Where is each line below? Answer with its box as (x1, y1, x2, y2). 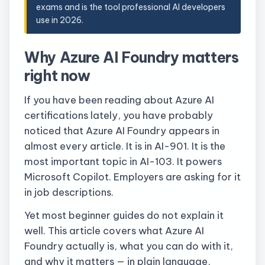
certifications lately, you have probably (24, 109, 213, 122)
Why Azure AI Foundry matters (24, 47, 239, 67)
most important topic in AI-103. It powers (24, 155, 222, 168)
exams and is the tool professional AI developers (36, 2, 225, 13)
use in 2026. (36, 15, 83, 26)
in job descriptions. (24, 186, 114, 199)
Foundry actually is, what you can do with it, (24, 239, 233, 252)
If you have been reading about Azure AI (24, 93, 214, 106)
